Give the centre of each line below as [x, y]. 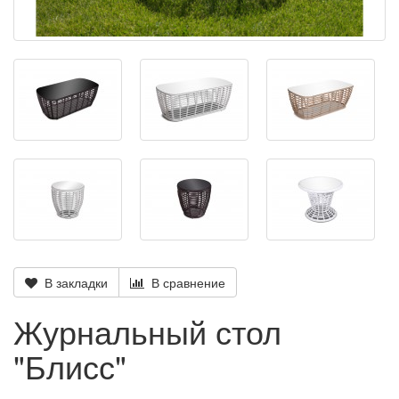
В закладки [73, 283]
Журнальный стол [147, 331]
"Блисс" [70, 366]
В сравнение [185, 283]
